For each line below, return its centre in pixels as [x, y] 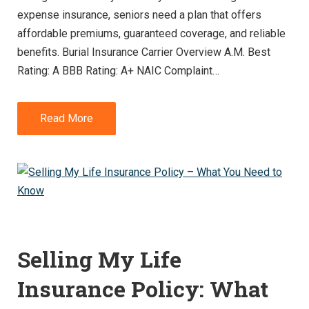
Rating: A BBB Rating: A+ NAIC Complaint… [118, 71]
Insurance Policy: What [143, 288]
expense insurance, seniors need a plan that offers [139, 15]
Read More [67, 119]
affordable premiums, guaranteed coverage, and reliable [151, 34]
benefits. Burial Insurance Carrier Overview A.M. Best [144, 52]
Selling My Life [99, 259]
